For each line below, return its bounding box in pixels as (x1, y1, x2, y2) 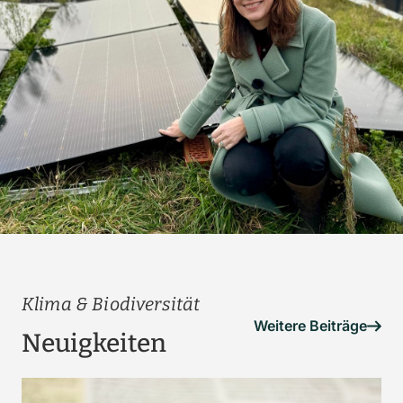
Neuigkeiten (22, 328, 166, 359)
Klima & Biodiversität (22, 293, 201, 316)
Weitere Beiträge (254, 317, 367, 336)
